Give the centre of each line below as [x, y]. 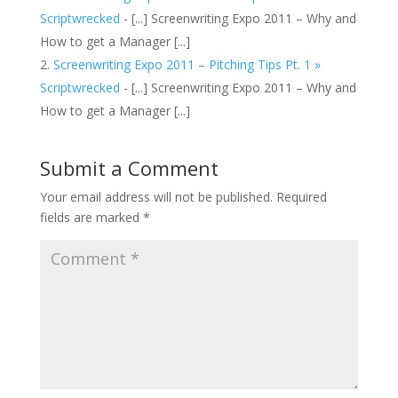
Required [301, 196]
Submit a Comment [129, 167]
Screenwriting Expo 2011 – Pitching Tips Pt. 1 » [187, 64]
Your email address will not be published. [156, 196]
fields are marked [91, 217]
